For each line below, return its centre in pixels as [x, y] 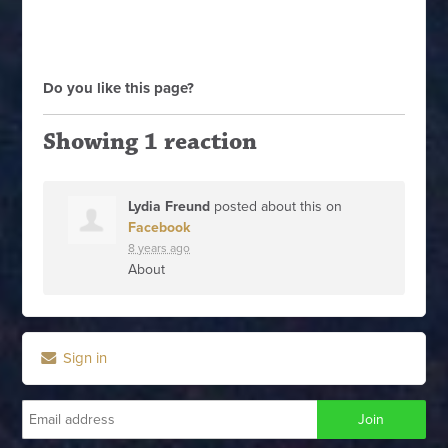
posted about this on [276, 206]
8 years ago [159, 248]
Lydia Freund [169, 206]
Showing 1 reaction [150, 142]
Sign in [83, 358]
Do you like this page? [119, 88]
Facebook [159, 227]
